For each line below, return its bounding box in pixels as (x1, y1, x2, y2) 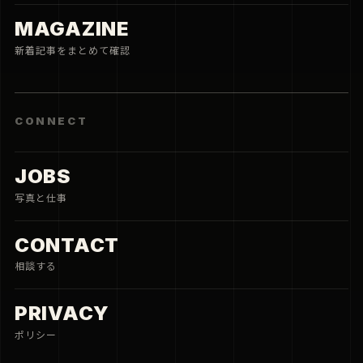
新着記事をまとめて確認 (15, 44, 130, 57)
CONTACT (15, 233, 120, 257)
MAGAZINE (15, 17, 129, 41)
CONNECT (15, 113, 88, 127)
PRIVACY (15, 301, 110, 326)
